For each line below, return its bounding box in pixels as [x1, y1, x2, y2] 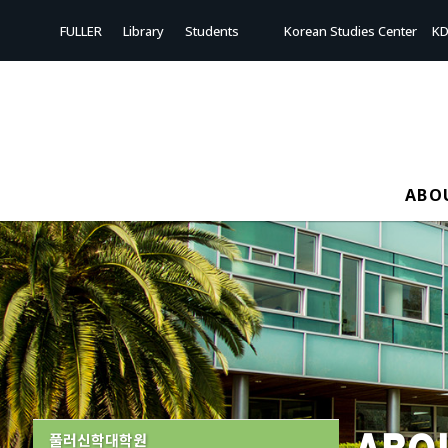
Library [123, 21, 164, 40]
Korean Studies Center [284, 21, 417, 40]
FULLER [60, 21, 102, 40]
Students [185, 21, 239, 40]
